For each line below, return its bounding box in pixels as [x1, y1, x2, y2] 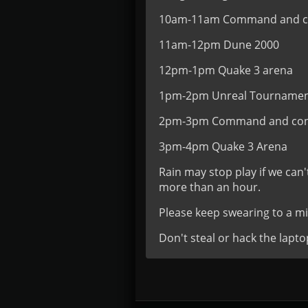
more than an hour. [159, 179, 261, 195]
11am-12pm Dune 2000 [159, 37, 279, 52]
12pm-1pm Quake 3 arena [159, 63, 293, 78]
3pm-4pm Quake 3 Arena [159, 139, 287, 154]
